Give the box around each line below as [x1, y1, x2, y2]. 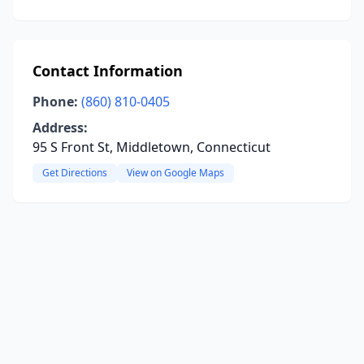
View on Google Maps [127, 166, 224, 180]
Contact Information [32, 61, 183, 80]
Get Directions [42, 166, 107, 180]
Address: [32, 119, 88, 136]
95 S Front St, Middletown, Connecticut [32, 138, 271, 156]
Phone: [32, 93, 78, 110]
